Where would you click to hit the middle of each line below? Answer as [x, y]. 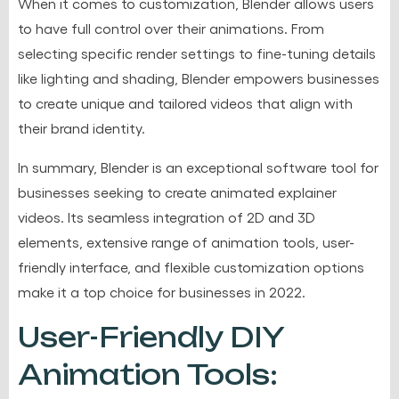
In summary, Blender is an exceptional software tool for [198, 167]
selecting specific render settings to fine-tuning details [197, 53]
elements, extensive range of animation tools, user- [186, 241]
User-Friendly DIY [151, 337]
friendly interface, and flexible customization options [191, 266]
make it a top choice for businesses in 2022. [162, 291]
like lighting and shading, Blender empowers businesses [199, 77]
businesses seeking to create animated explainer [177, 191]
